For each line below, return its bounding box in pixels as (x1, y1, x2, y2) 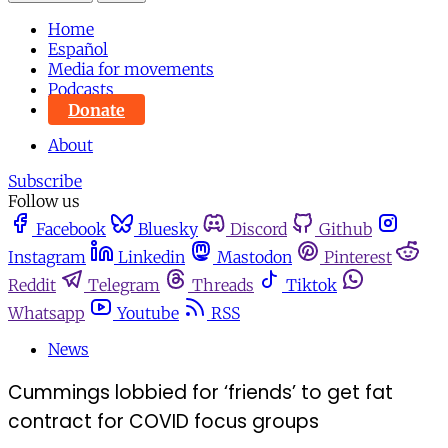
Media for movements (48, 59, 214, 80)
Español (48, 39, 108, 60)
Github (319, 219, 372, 240)
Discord (230, 219, 287, 240)
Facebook (36, 219, 106, 240)
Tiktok (286, 275, 337, 296)
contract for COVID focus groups (8, 408, 319, 436)
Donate (68, 99, 125, 120)
